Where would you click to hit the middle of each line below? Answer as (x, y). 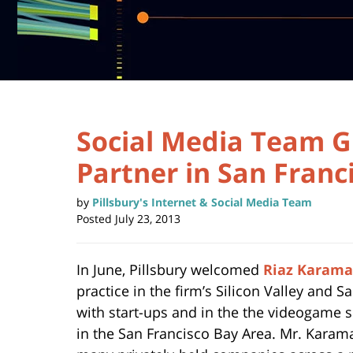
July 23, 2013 (148, 218)
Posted (94, 218)
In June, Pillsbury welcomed (170, 269)
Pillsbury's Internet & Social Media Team (202, 202)
